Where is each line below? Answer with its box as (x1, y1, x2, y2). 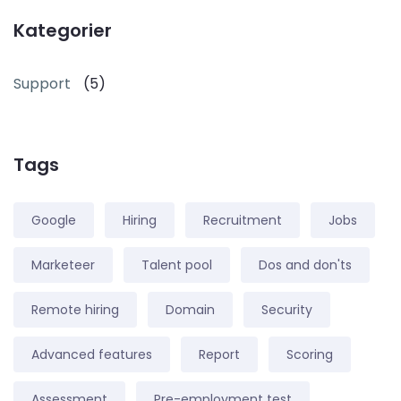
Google (31, 211, 76, 230)
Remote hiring (31, 301, 119, 320)
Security (261, 301, 312, 320)
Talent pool (141, 256, 212, 275)
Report (199, 346, 240, 364)
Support (13, 73, 74, 95)
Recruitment (203, 211, 282, 230)
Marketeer (31, 256, 95, 275)
